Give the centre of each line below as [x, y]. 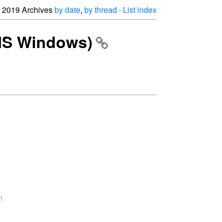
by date [67, 10]
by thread [101, 10]
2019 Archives [28, 10]
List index [140, 10]
